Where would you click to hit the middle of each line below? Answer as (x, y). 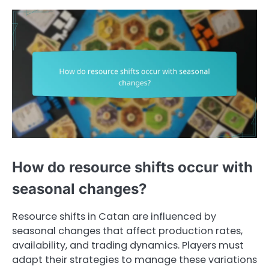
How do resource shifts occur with (132, 168)
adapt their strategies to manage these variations (134, 260)
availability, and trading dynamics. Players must (128, 246)
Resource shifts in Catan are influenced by (114, 217)
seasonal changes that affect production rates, (127, 231)
